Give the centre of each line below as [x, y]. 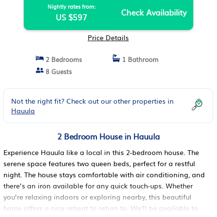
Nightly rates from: [71, 6]
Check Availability [154, 12]
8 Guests [58, 71]
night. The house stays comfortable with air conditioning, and [104, 174]
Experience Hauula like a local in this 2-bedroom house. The [101, 152]
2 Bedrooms [63, 59]
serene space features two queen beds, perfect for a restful [99, 163]
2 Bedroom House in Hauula [108, 136]
